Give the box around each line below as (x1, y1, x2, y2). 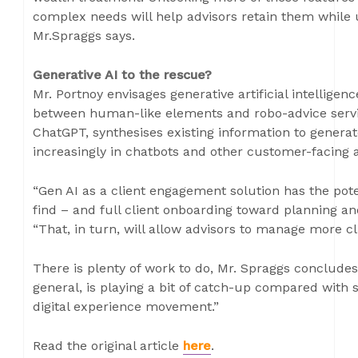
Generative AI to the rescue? (33, 67, 212, 82)
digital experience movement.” (33, 299, 219, 314)
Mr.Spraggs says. (33, 28, 135, 43)
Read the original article (33, 338, 183, 353)
